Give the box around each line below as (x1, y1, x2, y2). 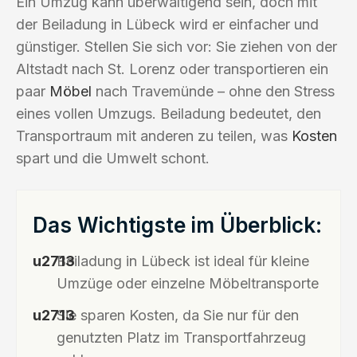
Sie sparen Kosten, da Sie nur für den (57, 306, 299, 324)
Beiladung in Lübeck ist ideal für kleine (57, 252, 309, 269)
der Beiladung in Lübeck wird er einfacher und (16, 15, 319, 33)
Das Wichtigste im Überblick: (33, 212, 322, 237)
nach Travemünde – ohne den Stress (92, 82, 335, 100)
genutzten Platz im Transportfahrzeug (57, 328, 306, 346)
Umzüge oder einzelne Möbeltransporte (57, 274, 319, 292)
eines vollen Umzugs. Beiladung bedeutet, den (16, 104, 321, 122)
